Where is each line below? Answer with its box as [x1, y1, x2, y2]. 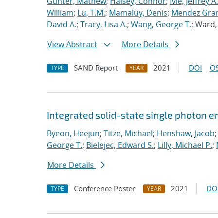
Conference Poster [74, 183, 135, 193]
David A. [47, 19, 76, 30]
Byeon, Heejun [47, 128, 100, 139]
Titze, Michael [104, 128, 153, 139]
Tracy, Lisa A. [80, 19, 127, 30]
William [47, 7, 73, 18]
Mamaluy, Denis [109, 7, 167, 18]
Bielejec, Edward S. [86, 140, 154, 150]
